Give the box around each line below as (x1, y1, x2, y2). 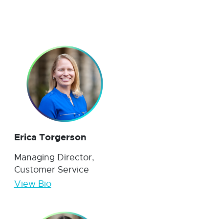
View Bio (14, 178, 51, 190)
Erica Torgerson (14, 131, 87, 144)
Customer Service (14, 164, 89, 175)
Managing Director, (14, 152, 94, 163)
